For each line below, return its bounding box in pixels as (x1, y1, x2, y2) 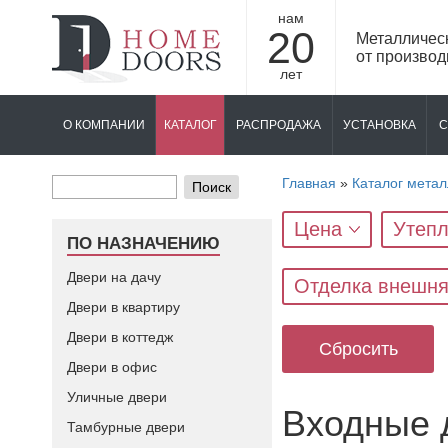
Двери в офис (67, 359, 157, 375)
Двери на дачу (67, 269, 161, 285)
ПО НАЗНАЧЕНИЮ (67, 234, 220, 253)
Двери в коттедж (67, 329, 173, 345)
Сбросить (318, 338, 398, 359)
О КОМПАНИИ (62, 118, 145, 132)
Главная (282, 175, 336, 191)
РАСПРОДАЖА (236, 118, 321, 132)
